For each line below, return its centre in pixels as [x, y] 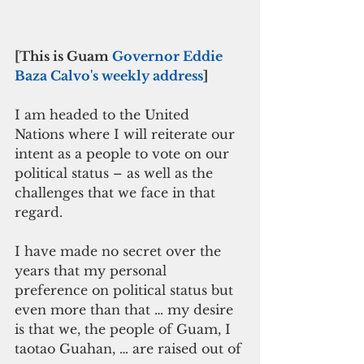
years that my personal [93, 270]
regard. [39, 212]
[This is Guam [63, 56]
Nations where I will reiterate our [127, 134]
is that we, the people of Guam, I [125, 329]
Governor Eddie [169, 56]
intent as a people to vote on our [124, 153]
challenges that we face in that [117, 192]
